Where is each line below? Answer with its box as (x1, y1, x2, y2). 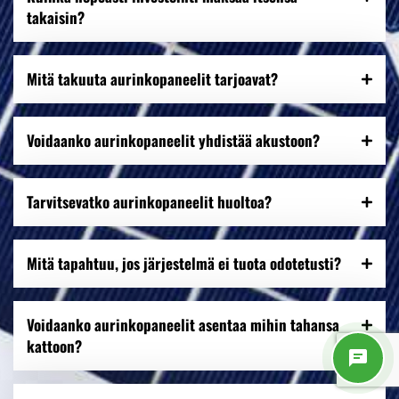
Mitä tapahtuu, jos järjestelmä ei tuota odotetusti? (27, 252, 341, 275)
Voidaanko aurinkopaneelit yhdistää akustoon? (27, 129, 320, 152)
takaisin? (27, 6, 85, 29)
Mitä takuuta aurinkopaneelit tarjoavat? (27, 68, 278, 91)
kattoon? (27, 335, 82, 358)
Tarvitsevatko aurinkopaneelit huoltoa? (27, 191, 272, 214)
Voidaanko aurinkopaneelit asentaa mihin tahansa (27, 313, 339, 337)
